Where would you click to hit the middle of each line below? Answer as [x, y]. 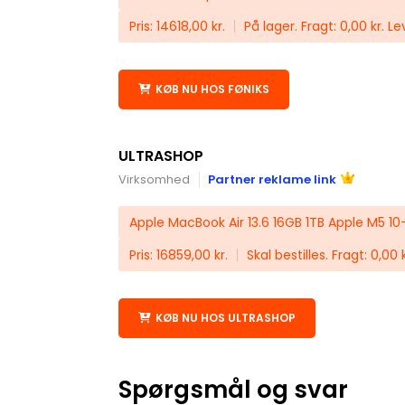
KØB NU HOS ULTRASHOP [225, 318]
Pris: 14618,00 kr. [177, 26]
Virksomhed [154, 179]
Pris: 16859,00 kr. [178, 255]
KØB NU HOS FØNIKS [212, 89]
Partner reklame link [272, 179]
